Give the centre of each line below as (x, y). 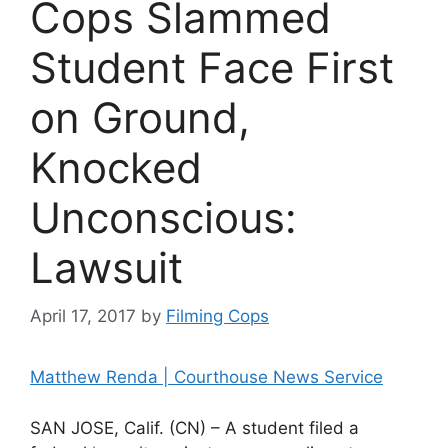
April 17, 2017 (83, 316)
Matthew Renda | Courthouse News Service (206, 377)
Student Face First (212, 67)
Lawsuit (106, 267)
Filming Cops (217, 316)
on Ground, (140, 117)
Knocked (116, 167)
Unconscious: (163, 217)
